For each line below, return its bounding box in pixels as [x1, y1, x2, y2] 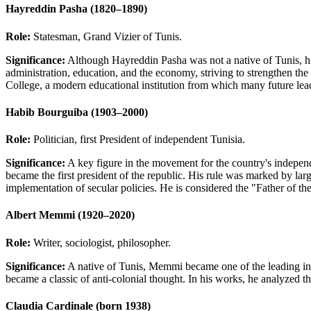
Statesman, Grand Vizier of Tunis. [31, 30, 182, 42]
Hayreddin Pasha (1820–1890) [6, 3, 147, 15]
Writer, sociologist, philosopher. [31, 236, 171, 249]
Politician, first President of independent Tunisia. [31, 133, 245, 146]
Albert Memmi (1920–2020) [6, 209, 135, 221]
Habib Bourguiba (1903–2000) [6, 106, 148, 118]
